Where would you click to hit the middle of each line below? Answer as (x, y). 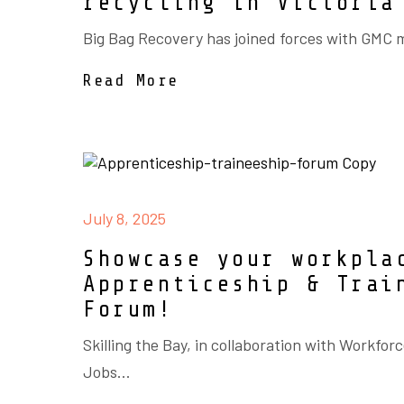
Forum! (128, 309)
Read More (131, 80)
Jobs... (107, 372)
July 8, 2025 (124, 218)
